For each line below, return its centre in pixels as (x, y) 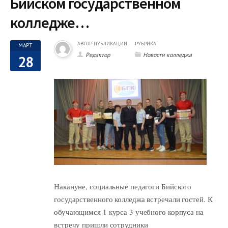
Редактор (98, 54)
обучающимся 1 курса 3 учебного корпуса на (129, 211)
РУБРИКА (146, 43)
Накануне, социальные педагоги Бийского (123, 186)
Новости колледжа (167, 54)
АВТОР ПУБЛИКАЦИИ (102, 43)
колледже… (50, 22)
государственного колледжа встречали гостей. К (133, 199)
